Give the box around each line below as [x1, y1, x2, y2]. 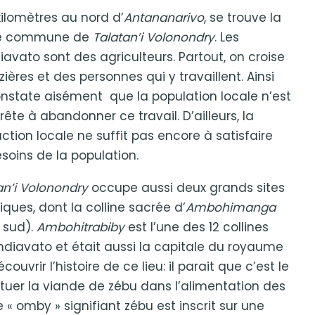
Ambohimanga [186, 199, 276, 216]
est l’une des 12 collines [124, 219, 269, 236]
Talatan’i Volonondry [93, 29, 214, 46]
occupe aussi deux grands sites [88, 179, 285, 196]
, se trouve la [204, 9, 281, 26]
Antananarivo [124, 9, 204, 26]
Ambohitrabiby [37, 219, 124, 236]
